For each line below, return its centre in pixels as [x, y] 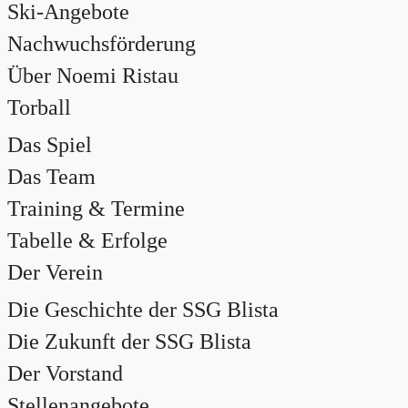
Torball [39, 107]
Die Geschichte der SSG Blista [143, 309]
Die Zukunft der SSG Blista [129, 341]
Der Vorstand [65, 373]
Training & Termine [96, 208]
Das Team [51, 176]
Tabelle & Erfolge [87, 240]
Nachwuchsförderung [102, 43]
